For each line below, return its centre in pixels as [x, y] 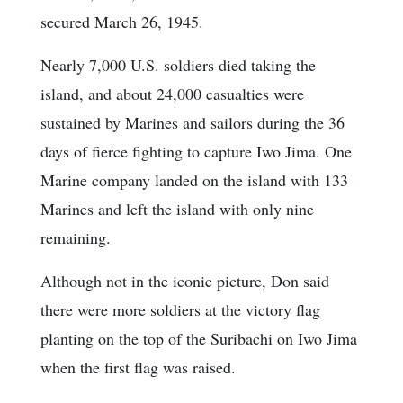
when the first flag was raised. [138, 367]
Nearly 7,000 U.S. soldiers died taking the [178, 64]
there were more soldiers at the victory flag [180, 309]
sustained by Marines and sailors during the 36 [193, 122]
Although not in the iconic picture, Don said [185, 280]
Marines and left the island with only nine [177, 208]
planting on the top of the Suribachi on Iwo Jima [199, 338]
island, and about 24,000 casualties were [172, 93]
